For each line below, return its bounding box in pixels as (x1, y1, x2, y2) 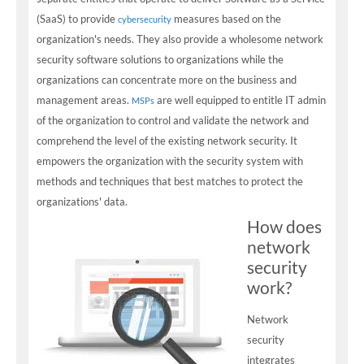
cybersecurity (118, 14, 171, 24)
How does (247, 216, 322, 236)
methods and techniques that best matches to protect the (37, 175, 303, 188)
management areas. (37, 93, 132, 106)
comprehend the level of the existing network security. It (37, 134, 297, 147)
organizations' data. (37, 195, 128, 208)
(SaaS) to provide (37, 12, 118, 25)
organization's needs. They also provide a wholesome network (37, 32, 323, 45)
